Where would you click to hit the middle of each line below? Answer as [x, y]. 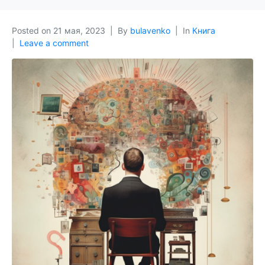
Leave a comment [54, 43]
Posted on [33, 30]
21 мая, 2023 [79, 30]
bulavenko [150, 30]
